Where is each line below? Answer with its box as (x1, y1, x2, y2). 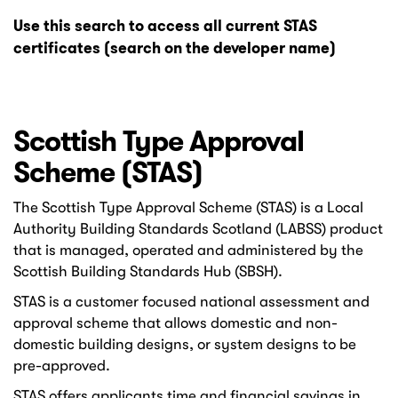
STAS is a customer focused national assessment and (13, 293, 370, 310)
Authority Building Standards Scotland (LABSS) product (13, 220, 383, 237)
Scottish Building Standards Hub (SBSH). (13, 263, 283, 280)
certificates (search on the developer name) (13, 37, 336, 59)
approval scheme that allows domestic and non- (13, 314, 338, 331)
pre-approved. (13, 357, 110, 374)
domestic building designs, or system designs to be (13, 336, 356, 353)
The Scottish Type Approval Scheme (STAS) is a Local (13, 199, 363, 216)
